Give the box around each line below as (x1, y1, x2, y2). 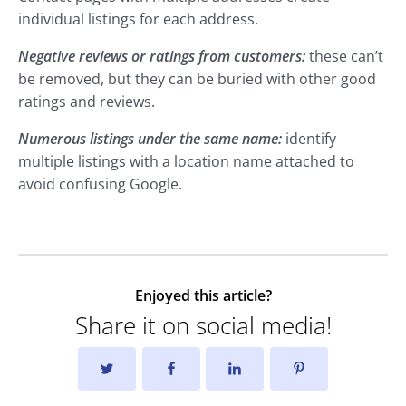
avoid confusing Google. (18, 174, 182, 195)
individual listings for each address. (18, 9, 258, 30)
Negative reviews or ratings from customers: (18, 46, 305, 67)
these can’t (305, 46, 383, 67)
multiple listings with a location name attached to (18, 151, 354, 172)
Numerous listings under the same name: (18, 129, 282, 150)
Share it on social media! (74, 309, 332, 343)
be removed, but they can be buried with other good (18, 69, 376, 90)
